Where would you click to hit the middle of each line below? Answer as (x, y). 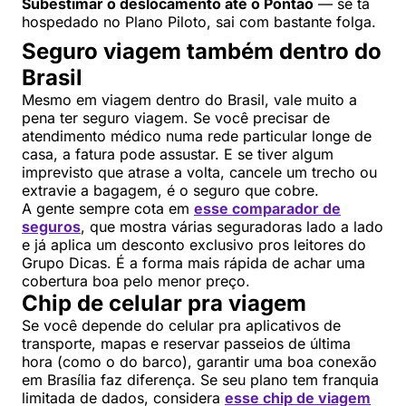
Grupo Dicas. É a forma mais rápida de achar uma (193, 263)
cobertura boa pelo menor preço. (136, 281)
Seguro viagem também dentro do (202, 52)
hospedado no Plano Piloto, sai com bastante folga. (199, 22)
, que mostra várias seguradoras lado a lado (232, 227)
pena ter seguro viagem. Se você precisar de (176, 118)
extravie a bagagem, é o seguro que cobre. (170, 191)
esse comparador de (267, 209)
